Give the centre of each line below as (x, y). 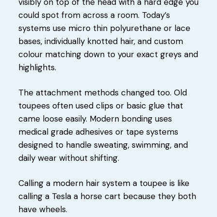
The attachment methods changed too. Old (103, 92)
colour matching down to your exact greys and (108, 54)
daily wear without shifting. (69, 158)
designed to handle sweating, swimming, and (103, 145)
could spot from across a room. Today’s (94, 15)
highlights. (37, 67)
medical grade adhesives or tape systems (98, 132)
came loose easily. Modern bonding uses (95, 118)
